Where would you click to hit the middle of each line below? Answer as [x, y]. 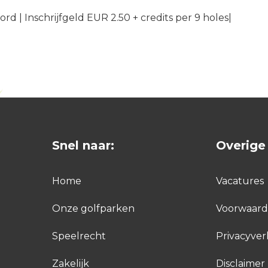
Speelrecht [79, 236]
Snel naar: [83, 145]
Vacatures [240, 181]
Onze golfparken [93, 208]
